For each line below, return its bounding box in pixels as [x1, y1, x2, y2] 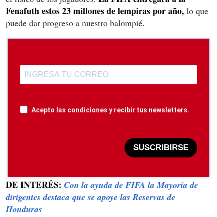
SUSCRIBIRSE [133, 143, 188, 153]
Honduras [6, 202, 42, 215]
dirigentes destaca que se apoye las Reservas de [6, 190, 175, 203]
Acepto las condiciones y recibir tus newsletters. [31, 106, 189, 114]
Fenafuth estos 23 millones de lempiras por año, [6, 4, 184, 17]
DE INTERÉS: [6, 178, 64, 191]
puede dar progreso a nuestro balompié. [6, 16, 145, 29]
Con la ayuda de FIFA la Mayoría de [64, 178, 198, 191]
